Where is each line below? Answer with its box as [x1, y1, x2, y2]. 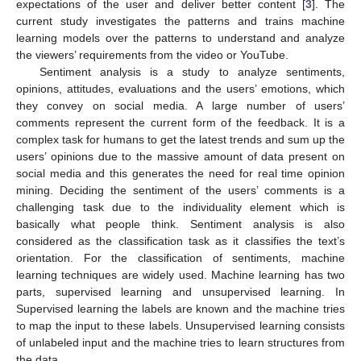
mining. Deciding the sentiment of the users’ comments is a [16, 183, 345, 197]
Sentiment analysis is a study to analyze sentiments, [39, 64, 345, 78]
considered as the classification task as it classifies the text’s [16, 234, 345, 247]
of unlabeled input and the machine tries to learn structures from [16, 335, 345, 349]
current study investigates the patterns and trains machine [16, 14, 345, 27]
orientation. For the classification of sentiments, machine [16, 251, 345, 264]
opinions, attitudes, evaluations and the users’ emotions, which [16, 81, 345, 95]
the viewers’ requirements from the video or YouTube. [16, 48, 288, 61]
